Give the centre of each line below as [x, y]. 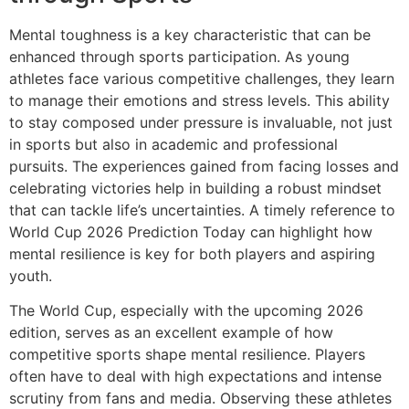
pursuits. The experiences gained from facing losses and [204, 166]
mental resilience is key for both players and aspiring [192, 253]
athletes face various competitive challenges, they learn [202, 78]
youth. [31, 275]
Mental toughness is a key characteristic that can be [190, 34]
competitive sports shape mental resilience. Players [187, 355]
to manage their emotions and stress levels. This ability [199, 100]
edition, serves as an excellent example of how [171, 333]
